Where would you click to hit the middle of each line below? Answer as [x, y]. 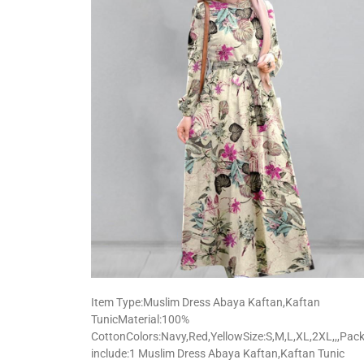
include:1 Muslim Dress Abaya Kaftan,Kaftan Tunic [218, 354]
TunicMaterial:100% [140, 320]
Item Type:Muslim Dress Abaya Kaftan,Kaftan [206, 303]
